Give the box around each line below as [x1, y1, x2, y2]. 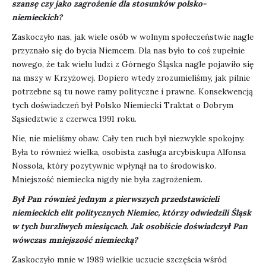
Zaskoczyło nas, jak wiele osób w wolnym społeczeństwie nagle [12, 31, 254, 43]
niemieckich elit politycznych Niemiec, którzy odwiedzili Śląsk [12, 207, 251, 218]
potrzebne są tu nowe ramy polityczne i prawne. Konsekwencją [12, 86, 253, 97]
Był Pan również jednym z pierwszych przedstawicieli [12, 194, 219, 205]
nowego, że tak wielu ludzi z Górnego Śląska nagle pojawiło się [12, 59, 254, 70]
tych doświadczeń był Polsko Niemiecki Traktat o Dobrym [12, 100, 233, 111]
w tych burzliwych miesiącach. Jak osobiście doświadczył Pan [12, 221, 248, 232]
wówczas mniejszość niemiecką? [12, 235, 138, 246]
